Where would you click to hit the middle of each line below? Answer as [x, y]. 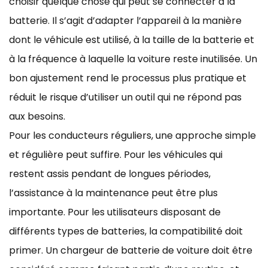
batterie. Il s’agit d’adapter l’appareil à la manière [125, 20]
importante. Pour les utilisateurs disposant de [115, 212]
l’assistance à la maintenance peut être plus [113, 193]
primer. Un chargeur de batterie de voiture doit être [131, 250]
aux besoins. [37, 116]
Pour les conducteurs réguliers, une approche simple [133, 135]
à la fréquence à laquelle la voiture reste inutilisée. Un [133, 59]
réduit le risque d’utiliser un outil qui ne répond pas [125, 97]
